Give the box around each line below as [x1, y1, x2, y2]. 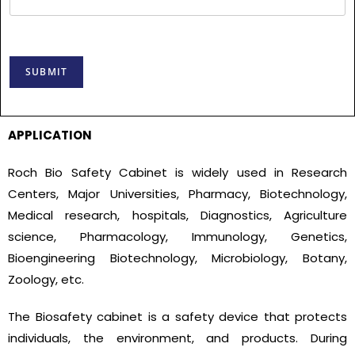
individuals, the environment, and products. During [8, 330, 347, 347]
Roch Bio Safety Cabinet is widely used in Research [8, 164, 347, 181]
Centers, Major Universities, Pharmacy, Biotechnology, [8, 185, 347, 203]
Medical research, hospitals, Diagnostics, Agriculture [8, 207, 347, 224]
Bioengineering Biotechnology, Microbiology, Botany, [8, 250, 347, 267]
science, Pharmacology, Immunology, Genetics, [8, 228, 347, 246]
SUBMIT [25, 65, 68, 79]
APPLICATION [8, 127, 92, 144]
